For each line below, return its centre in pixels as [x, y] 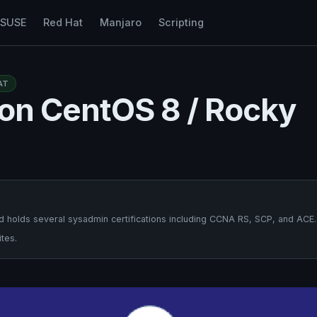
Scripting [181, 22]
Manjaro [120, 22]
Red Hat [63, 22]
